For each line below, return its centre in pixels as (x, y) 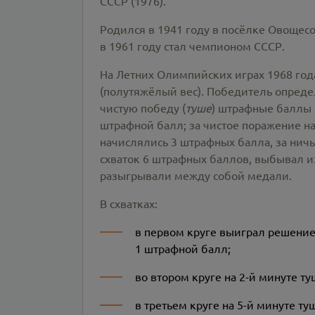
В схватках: (129, 203)
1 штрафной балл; (183, 248)
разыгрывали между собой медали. (196, 175)
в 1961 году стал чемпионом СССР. (192, 46)
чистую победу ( (143, 108)
